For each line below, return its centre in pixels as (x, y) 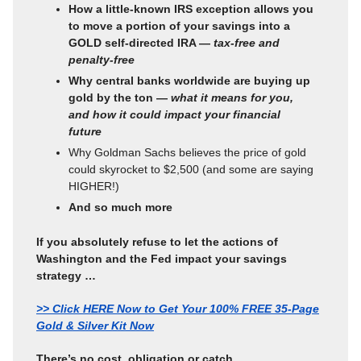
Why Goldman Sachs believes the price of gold (187, 153)
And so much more (120, 207)
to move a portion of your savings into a (179, 26)
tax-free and (247, 43)
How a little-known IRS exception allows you (191, 9)
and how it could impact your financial (174, 115)
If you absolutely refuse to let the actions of (157, 242)
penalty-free (102, 60)
